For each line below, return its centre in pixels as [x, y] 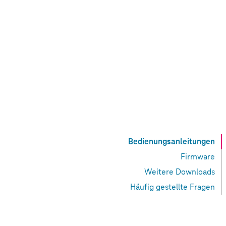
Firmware [198, 156]
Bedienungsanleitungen [172, 141]
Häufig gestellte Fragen [173, 187]
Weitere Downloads [180, 172]
